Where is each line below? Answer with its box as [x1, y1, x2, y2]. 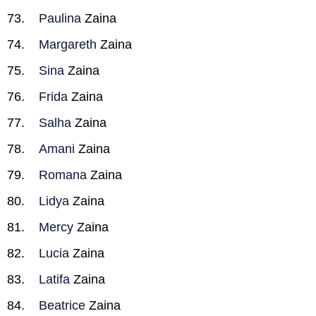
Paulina [39, 11, 81, 25]
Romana [39, 168, 87, 182]
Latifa [39, 272, 70, 286]
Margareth [39, 37, 97, 51]
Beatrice [39, 298, 85, 312]
